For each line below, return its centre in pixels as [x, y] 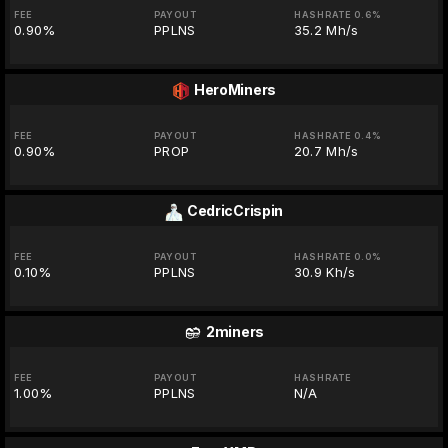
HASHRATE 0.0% [337, 256]
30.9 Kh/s [324, 272]
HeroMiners [235, 89]
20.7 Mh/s [326, 151]
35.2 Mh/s [326, 30]
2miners [235, 331]
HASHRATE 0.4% [337, 135]
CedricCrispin [235, 210]
